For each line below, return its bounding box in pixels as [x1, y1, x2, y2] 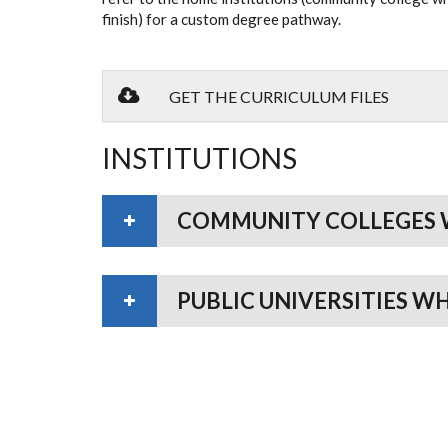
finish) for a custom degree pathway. [102, 10, 341, 28]
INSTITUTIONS [102, 141, 297, 175]
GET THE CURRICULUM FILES [169, 87, 389, 106]
